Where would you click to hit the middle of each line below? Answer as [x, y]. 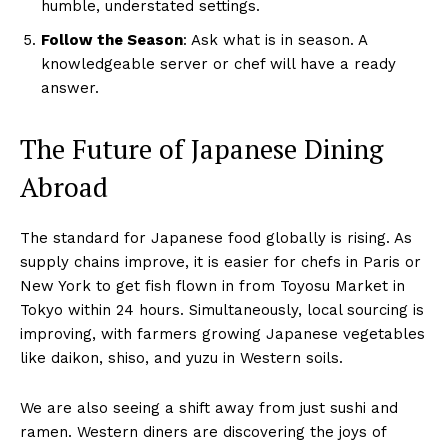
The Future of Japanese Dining [201, 148]
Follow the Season [112, 39]
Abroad [64, 186]
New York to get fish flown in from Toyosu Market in [212, 285]
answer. [70, 87]
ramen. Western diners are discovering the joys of [203, 431]
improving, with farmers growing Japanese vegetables [222, 333]
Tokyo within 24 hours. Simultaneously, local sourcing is [222, 309]
